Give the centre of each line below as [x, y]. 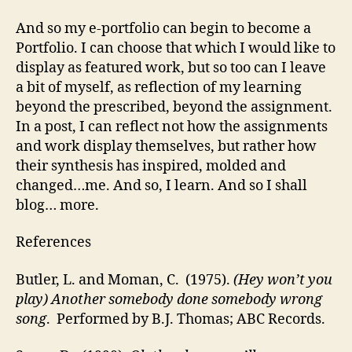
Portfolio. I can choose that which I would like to [176, 48]
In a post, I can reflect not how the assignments [172, 126]
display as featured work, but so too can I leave [171, 68]
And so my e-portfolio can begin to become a [163, 28]
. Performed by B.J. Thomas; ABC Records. [186, 319]
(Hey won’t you [283, 280]
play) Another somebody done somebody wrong [169, 299]
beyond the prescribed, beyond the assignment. [174, 107]
